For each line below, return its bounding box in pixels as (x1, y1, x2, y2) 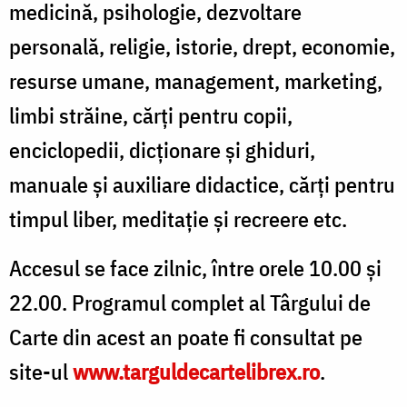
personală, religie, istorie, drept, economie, (9, 31, 395, 61)
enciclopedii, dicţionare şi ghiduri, (9, 134, 315, 164)
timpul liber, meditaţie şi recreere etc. (9, 203, 347, 233)
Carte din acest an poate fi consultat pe (9, 322, 362, 352)
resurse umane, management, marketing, (9, 65, 382, 95)
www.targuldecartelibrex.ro (73, 356, 320, 386)
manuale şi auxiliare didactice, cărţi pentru (9, 169, 395, 199)
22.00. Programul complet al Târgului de (9, 287, 371, 317)
